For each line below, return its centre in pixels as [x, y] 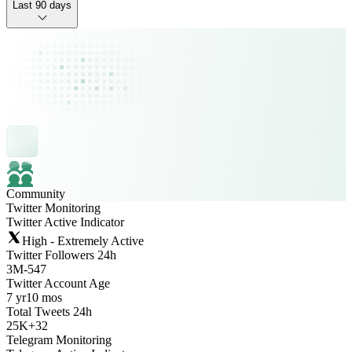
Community [36, 194]
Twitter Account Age [58, 283]
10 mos [44, 297]
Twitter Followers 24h [61, 255]
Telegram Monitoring [59, 340]
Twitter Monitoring [53, 208]
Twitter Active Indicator [65, 222]
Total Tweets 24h [49, 312]
